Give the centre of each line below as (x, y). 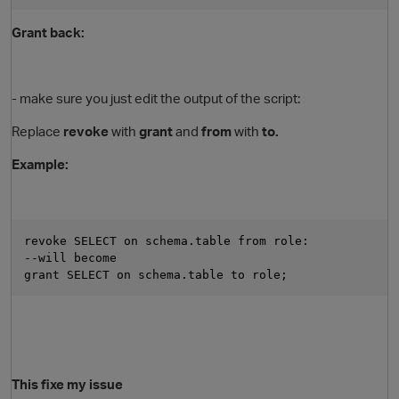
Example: (40, 164)
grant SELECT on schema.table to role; (156, 275)
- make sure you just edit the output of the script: (156, 98)
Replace (37, 131)
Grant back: (48, 33)
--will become (74, 258)
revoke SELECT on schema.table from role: (167, 241)
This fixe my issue (67, 384)
